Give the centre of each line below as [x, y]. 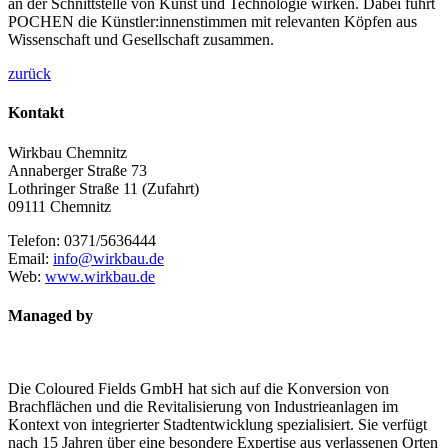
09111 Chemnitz [59, 206]
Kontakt [36, 113]
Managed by [50, 315]
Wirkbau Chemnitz [67, 152]
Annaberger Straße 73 [77, 170]
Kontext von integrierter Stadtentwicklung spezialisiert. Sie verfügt [217, 425]
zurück [29, 74]
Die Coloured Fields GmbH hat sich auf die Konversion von [198, 389]
